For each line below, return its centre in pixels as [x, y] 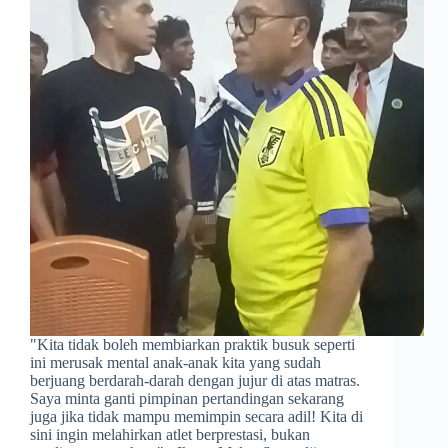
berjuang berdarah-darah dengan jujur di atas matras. [195, 380]
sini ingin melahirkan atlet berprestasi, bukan [170, 434]
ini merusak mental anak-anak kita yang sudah [175, 362]
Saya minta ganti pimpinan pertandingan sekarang [187, 398]
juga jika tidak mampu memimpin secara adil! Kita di [196, 416]
